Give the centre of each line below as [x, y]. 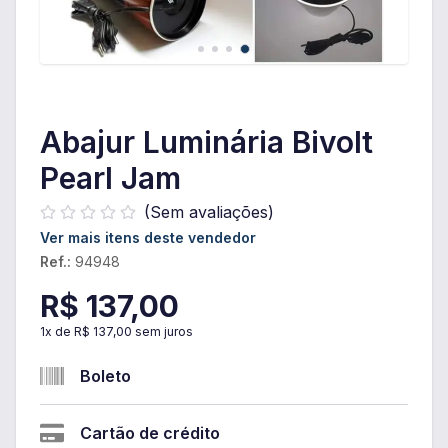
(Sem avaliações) [209, 212]
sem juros [162, 331]
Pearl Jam [110, 178]
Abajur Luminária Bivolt [206, 142]
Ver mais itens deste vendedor [148, 237]
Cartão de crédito [150, 433]
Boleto [105, 376]
